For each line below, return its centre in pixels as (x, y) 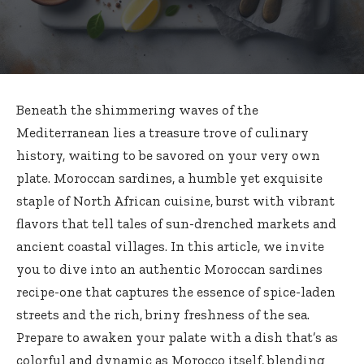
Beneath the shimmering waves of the (137, 110)
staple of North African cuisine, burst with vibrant (175, 201)
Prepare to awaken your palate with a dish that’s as (177, 338)
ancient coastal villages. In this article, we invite (170, 247)
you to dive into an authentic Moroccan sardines (169, 269)
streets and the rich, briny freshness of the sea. (163, 315)
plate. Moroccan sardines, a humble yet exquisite (169, 178)
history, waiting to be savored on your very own (168, 156)
